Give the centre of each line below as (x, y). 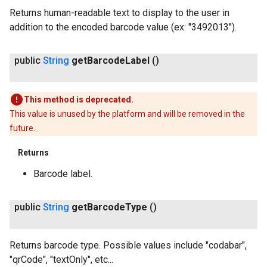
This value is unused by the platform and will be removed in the (127, 114)
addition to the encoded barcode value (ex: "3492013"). (123, 27)
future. (22, 128)
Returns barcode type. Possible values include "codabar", (128, 245)
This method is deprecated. (79, 100)
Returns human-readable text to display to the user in (119, 13)
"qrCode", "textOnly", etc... (61, 260)
